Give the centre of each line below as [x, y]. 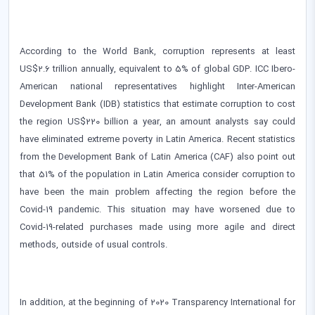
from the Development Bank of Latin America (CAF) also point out [157, 157]
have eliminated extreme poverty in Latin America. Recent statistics [157, 140]
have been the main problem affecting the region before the [157, 192]
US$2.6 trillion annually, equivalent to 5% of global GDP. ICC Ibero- [157, 69]
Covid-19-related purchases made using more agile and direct [157, 227]
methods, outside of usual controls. [94, 245]
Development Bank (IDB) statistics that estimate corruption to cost [157, 104]
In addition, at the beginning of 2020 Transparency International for [157, 303]
